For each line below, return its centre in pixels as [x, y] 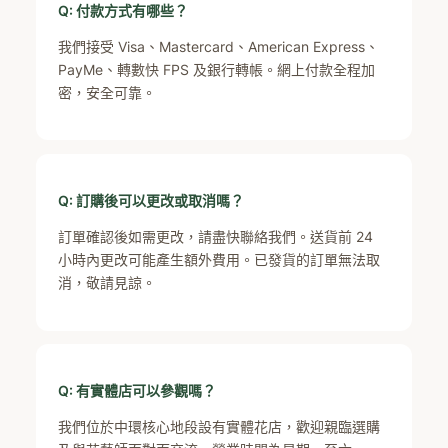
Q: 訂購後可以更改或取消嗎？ [151, 201]
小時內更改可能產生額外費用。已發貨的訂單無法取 [219, 260]
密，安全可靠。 [107, 92]
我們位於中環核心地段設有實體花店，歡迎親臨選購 [219, 427]
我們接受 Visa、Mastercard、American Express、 [219, 46]
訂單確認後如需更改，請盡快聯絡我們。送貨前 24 [216, 237]
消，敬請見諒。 [107, 283]
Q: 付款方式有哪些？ [123, 10]
